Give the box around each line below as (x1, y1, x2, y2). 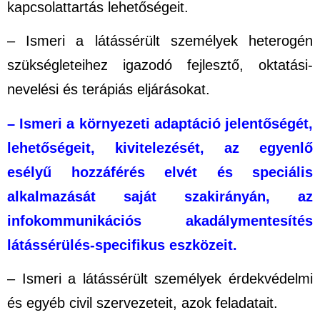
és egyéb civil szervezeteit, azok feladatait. (7, 295, 278, 311)
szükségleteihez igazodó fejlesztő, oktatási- (7, 57, 313, 74)
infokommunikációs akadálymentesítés (7, 212, 313, 229)
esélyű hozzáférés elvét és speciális (7, 164, 313, 180)
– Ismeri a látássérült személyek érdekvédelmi (7, 271, 313, 287)
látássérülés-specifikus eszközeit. (7, 236, 237, 253)
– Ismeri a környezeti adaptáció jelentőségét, (7, 115, 313, 131)
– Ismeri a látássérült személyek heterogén (7, 33, 313, 49)
